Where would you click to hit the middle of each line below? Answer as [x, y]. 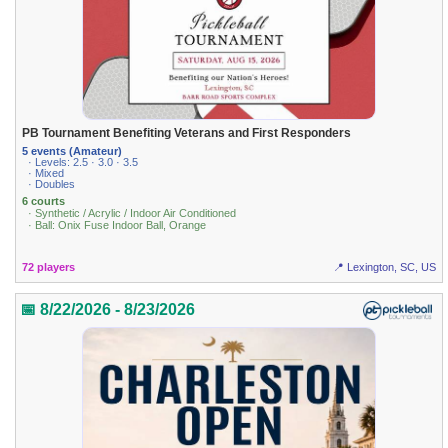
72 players [49, 267]
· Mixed [46, 172]
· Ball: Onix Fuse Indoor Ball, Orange [117, 225]
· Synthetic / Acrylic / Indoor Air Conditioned [132, 213]
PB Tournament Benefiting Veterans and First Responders [187, 133]
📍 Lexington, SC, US [384, 267]
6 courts [44, 201]
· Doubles [52, 183]
